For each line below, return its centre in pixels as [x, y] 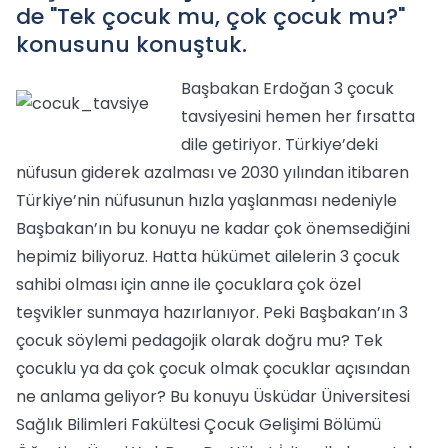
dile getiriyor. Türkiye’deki [279, 144]
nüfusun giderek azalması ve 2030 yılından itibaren [212, 172]
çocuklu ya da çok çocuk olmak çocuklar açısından [213, 368]
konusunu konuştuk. [131, 44]
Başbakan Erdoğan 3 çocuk [287, 88]
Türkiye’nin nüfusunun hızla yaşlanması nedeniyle [206, 200]
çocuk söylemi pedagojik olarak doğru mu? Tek [199, 340]
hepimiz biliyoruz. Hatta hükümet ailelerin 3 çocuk [208, 256]
